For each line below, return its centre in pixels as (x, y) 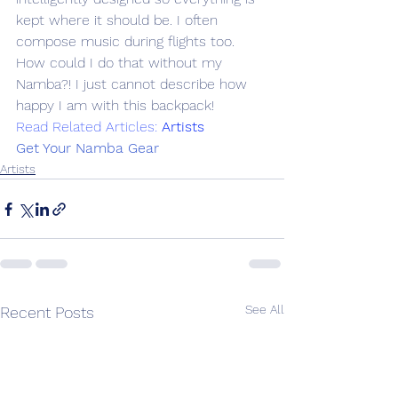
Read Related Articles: (89, 127)
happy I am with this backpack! (115, 106)
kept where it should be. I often (119, 20)
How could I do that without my (121, 63)
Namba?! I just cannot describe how (134, 84)
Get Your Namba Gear (88, 148)
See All (265, 310)
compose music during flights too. (127, 42)
